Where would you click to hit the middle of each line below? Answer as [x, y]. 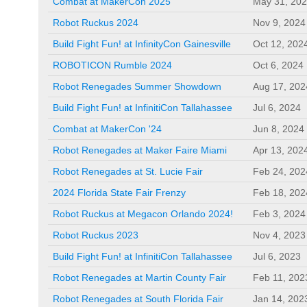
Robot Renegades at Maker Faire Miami [140, 150]
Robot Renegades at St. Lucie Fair [128, 171]
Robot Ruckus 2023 [96, 235]
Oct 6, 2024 [278, 65]
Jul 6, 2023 [277, 256]
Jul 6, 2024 [277, 108]
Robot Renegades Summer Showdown [137, 86]
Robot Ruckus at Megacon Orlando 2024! [143, 214]
